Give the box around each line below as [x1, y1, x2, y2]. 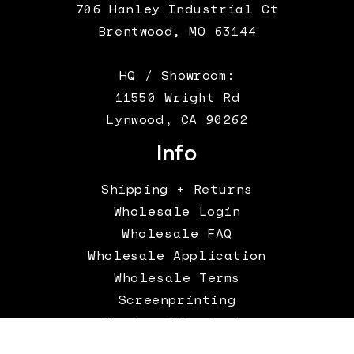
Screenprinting [118, 291, 236, 307]
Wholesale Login [113, 202, 241, 219]
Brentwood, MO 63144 [97, 22, 257, 39]
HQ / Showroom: [119, 66, 235, 83]
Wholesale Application [88, 247, 266, 263]
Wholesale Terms [114, 269, 240, 285]
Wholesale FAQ [122, 224, 232, 241]
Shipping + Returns [101, 180, 253, 197]
